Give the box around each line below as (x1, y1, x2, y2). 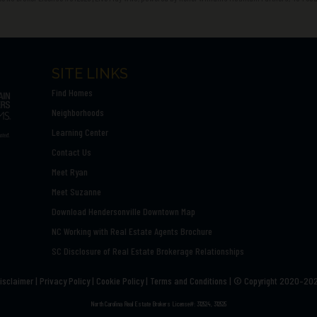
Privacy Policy (39, 274, 90, 287)
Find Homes (51, 86, 93, 98)
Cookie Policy (96, 274, 144, 287)
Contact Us (51, 145, 91, 158)
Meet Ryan (51, 165, 88, 178)
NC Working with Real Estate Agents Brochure (51, 224, 212, 237)
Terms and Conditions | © (149, 274, 244, 287)
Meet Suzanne (51, 185, 101, 197)
